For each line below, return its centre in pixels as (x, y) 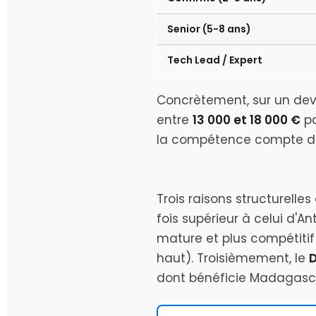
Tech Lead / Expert (215, 60)
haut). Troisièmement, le (233, 258)
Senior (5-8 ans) (209, 29)
